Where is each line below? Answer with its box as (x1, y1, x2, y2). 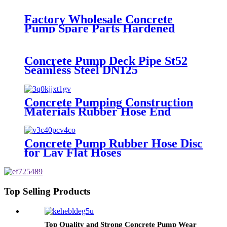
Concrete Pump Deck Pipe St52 (24, 54, 187, 67)
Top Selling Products (4, 186, 90, 197)
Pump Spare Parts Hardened (24, 21, 175, 35)
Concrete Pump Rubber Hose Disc (24, 137, 203, 150)
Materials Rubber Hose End (24, 104, 171, 118)
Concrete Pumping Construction (24, 95, 193, 109)
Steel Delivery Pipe (24, 30, 124, 44)
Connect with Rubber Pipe (24, 113, 162, 127)
